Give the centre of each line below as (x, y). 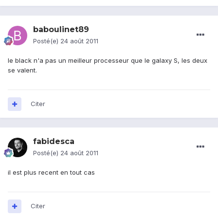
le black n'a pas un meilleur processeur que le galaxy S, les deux (108, 61)
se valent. (22, 70)
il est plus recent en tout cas (51, 173)
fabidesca (54, 142)
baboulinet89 (61, 30)
